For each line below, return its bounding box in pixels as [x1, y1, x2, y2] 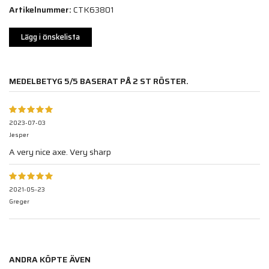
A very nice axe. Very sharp [9, 145, 111, 159]
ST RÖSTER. [138, 74, 189, 88]
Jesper [9, 130, 29, 140]
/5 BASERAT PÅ [70, 74, 133, 88]
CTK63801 [73, 3, 114, 17]
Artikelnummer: [9, 3, 71, 17]
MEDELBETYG [9, 74, 64, 88]
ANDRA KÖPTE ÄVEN [9, 253, 91, 267]
